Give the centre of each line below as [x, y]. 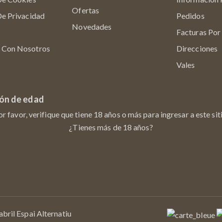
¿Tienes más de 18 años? [111, 127]
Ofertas [86, 10]
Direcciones [197, 48]
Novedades [92, 27]
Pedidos [190, 16]
